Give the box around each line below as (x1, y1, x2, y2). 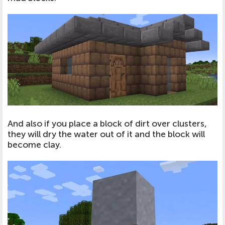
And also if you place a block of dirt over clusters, (8, 119, 207, 130)
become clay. (8, 140, 61, 151)
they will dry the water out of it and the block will (8, 129, 205, 140)
